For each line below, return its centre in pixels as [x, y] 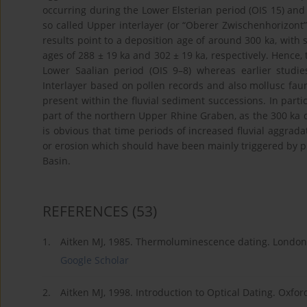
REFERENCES [86, 211]
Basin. [57, 161]
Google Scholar [95, 260]
